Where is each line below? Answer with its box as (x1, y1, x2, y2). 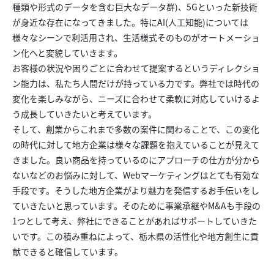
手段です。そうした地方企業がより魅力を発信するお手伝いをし (12, 183, 259, 196)
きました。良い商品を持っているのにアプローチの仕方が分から (12, 153, 260, 166)
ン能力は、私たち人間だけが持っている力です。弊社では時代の (12, 76, 259, 89)
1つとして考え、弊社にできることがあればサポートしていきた (12, 214, 257, 227)
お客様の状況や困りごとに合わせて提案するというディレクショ (12, 61, 260, 74)
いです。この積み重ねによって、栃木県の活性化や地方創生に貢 (12, 229, 259, 242)
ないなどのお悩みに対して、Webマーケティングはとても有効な (12, 168, 259, 181)
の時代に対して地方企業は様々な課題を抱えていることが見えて (12, 138, 259, 150)
